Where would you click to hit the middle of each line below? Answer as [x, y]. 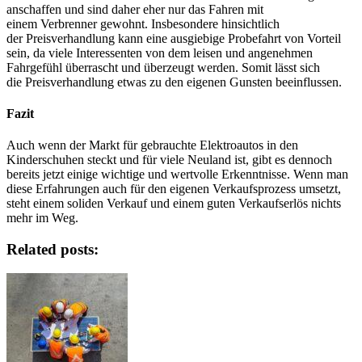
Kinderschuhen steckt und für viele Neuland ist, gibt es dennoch [169, 160]
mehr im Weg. [42, 218]
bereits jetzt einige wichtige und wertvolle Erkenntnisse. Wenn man [177, 175]
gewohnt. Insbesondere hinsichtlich [188, 23]
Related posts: [53, 249]
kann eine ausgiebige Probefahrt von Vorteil [228, 38]
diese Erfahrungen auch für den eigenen [109, 189]
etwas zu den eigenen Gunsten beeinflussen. [228, 82]
